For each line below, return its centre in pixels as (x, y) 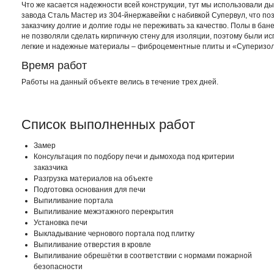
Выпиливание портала (73, 201)
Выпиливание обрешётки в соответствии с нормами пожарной (143, 256)
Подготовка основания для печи (90, 190)
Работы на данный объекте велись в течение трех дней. (120, 82)
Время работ (54, 65)
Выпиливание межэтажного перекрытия (104, 212)
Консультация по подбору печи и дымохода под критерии (134, 157)
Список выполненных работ (108, 124)
